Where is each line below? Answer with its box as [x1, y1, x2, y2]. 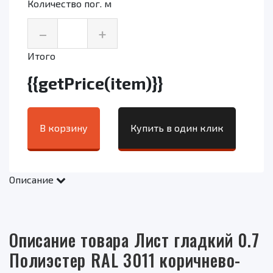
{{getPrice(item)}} [27, 73, 163, 93]
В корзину [40, 122, 88, 134]
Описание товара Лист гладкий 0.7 [9, 227, 260, 253]
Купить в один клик [130, 122, 224, 134]
